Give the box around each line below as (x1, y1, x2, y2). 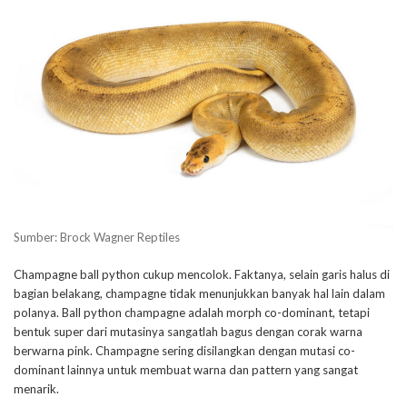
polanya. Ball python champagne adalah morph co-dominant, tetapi (14, 304, 370, 320)
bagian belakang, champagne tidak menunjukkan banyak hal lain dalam (14, 285, 385, 301)
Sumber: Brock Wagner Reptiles (14, 229, 180, 244)
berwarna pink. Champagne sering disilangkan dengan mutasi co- (14, 342, 355, 358)
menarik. (14, 381, 59, 396)
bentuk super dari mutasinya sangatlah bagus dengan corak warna (14, 323, 362, 339)
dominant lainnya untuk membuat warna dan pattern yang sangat (14, 362, 358, 377)
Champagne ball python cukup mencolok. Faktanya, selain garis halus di (14, 266, 390, 282)
